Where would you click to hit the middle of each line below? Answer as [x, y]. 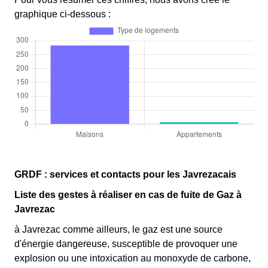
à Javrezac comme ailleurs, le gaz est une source [118, 229]
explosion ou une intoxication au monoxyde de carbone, [133, 258]
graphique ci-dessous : [63, 14]
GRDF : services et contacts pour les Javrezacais [125, 174]
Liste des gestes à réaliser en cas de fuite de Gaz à [128, 194]
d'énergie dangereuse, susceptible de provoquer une [126, 243]
